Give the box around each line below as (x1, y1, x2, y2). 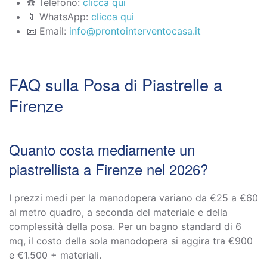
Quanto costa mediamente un (9, 138, 195, 160)
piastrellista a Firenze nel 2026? (9, 158, 208, 179)
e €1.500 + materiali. (9, 249, 101, 261)
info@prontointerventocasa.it (69, 24, 201, 37)
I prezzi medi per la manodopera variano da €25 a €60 (9, 191, 258, 204)
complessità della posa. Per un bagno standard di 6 (9, 220, 241, 232)
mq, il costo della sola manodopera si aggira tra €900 (9, 234, 253, 247)
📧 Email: (27, 24, 69, 37)
